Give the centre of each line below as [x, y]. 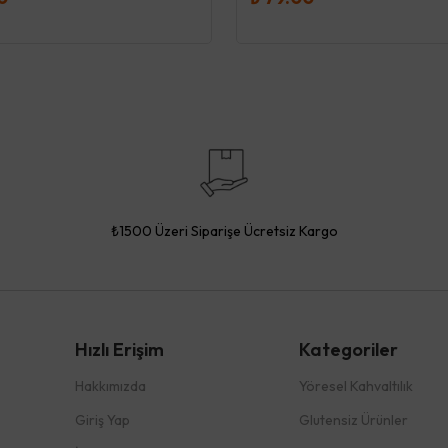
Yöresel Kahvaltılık [355, 386]
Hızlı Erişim [119, 349]
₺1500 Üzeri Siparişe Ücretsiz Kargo [224, 230]
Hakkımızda [110, 386]
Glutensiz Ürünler [353, 420]
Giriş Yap [102, 420]
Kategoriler [348, 349]
